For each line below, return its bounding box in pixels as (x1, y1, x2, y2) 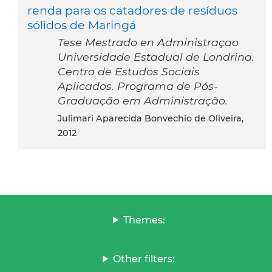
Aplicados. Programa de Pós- (58, 79, 218, 92)
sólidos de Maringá (27, 17, 136, 32)
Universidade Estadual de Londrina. (58, 50, 254, 63)
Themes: (123, 214, 165, 226)
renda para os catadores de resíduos (27, 2, 237, 18)
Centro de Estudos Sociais (58, 64, 200, 78)
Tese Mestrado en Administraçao (58, 35, 239, 49)
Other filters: (113, 253, 175, 265)
